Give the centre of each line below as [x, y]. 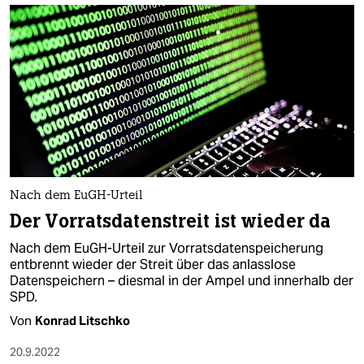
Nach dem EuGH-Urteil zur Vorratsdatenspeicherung [167, 248]
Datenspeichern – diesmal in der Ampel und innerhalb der [182, 281]
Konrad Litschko [82, 321]
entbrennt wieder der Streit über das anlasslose [153, 264]
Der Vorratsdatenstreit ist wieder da [171, 221]
